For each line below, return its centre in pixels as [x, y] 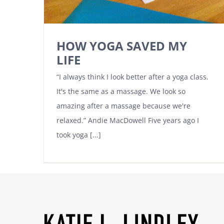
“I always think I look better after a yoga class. [132, 77]
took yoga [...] [79, 135]
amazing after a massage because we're [123, 106]
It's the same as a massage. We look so [121, 91]
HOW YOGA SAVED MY [122, 46]
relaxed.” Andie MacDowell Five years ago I [128, 120]
